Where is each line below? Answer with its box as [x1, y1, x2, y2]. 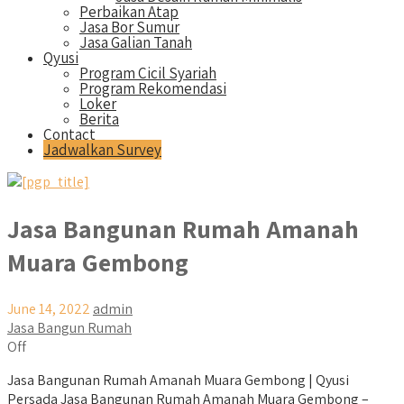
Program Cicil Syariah [79, 63, 216, 83]
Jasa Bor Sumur [79, 17, 179, 37]
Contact [43, 124, 96, 144]
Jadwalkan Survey [43, 140, 161, 160]
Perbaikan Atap [79, 2, 179, 22]
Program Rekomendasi [79, 78, 226, 98]
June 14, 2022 [7, 299, 90, 319]
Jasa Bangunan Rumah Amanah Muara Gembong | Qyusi [7, 371, 349, 390]
